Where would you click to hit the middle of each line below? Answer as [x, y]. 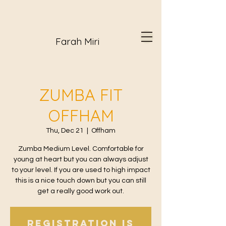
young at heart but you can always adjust [81, 159]
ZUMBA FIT [81, 95]
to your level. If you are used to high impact [81, 170]
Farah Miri [77, 41]
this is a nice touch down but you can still [81, 181]
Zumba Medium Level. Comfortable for [81, 149]
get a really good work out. [81, 191]
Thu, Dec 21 [65, 131]
